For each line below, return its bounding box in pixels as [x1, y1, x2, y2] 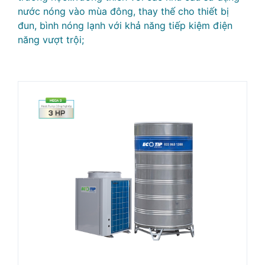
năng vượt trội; [18, 34, 84, 46]
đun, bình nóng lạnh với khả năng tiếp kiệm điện [18, 20, 232, 31]
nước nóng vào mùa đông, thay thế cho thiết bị [18, 5, 229, 17]
